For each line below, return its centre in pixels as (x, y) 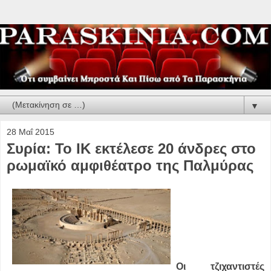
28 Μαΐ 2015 (31, 132)
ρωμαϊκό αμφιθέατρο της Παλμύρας (130, 165)
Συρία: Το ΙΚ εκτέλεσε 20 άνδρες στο (131, 148)
